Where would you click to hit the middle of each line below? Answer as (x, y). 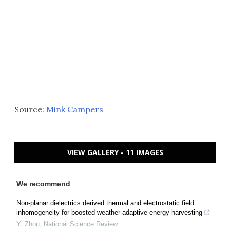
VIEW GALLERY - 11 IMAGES (115, 152)
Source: (30, 109)
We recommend (43, 184)
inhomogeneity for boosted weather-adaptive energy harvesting (109, 212)
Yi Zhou (28, 224)
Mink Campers (75, 109)
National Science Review (81, 224)
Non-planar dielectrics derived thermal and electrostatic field (105, 203)
